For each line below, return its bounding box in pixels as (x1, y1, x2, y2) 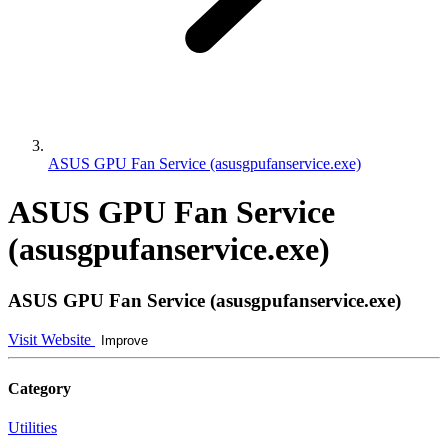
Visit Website (8, 330, 95, 348)
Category (8, 379, 71, 397)
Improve (101, 332, 148, 348)
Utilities (8, 419, 57, 437)
